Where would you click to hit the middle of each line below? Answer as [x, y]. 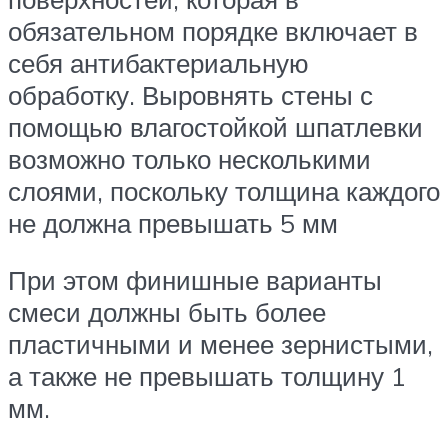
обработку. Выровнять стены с [190, 94]
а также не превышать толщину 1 [207, 376]
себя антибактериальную [158, 62]
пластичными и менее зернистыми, [220, 344]
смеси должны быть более [167, 312]
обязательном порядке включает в [213, 30]
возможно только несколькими [189, 158]
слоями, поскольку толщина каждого [224, 190]
